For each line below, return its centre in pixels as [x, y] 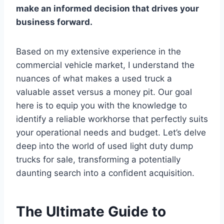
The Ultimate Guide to [91, 211]
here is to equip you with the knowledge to [101, 105]
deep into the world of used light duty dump [104, 146]
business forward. [54, 22]
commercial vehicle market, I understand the [105, 65]
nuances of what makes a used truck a [94, 78]
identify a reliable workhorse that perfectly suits [112, 119]
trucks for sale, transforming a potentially [98, 159]
